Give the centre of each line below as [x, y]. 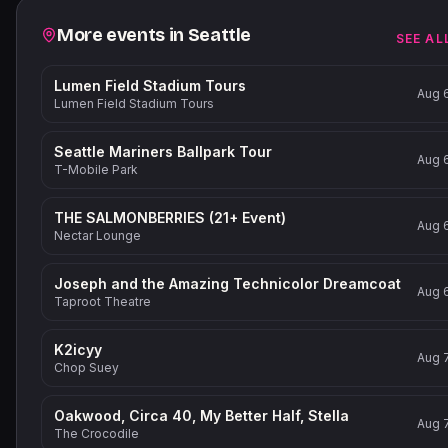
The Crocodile [96, 433]
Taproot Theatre [102, 301]
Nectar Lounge [97, 235]
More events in [122, 35]
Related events [95, 31]
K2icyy [78, 349]
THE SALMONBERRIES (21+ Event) [170, 217]
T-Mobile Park [96, 169]
